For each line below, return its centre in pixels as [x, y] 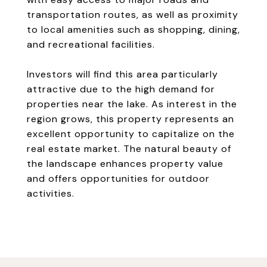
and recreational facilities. [91, 44]
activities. [51, 193]
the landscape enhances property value [125, 164]
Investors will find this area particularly [122, 74]
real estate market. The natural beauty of [129, 149]
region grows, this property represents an [131, 119]
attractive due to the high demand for [121, 89]
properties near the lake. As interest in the [132, 104]
